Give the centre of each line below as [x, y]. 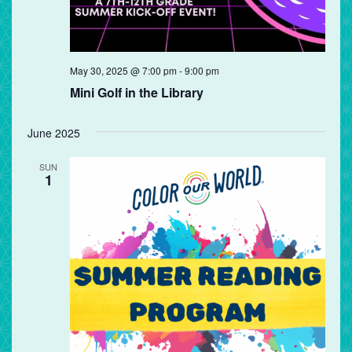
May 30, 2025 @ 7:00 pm [123, 71]
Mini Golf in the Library [136, 93]
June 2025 [53, 133]
